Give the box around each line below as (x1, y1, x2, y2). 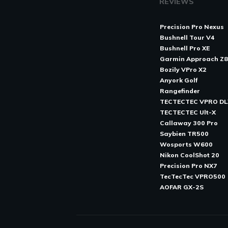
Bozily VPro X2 (159, 66, 207, 73)
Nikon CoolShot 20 (159, 151, 219, 159)
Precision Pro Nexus (159, 23, 224, 31)
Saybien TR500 (159, 130, 209, 137)
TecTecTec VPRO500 (159, 173, 225, 180)
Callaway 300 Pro (159, 119, 218, 127)
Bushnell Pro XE (159, 44, 210, 52)
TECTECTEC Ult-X (159, 108, 216, 116)
